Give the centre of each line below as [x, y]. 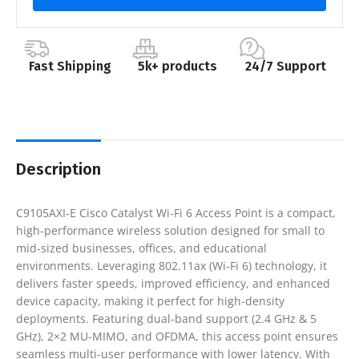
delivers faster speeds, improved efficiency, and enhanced [173, 284]
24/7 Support [286, 67]
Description [58, 169]
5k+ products [178, 67]
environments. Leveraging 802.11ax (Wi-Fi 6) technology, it [171, 266]
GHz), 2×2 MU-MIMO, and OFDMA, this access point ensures [177, 337]
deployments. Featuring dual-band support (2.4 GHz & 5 [166, 319]
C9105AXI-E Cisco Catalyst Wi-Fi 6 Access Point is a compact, [176, 213]
